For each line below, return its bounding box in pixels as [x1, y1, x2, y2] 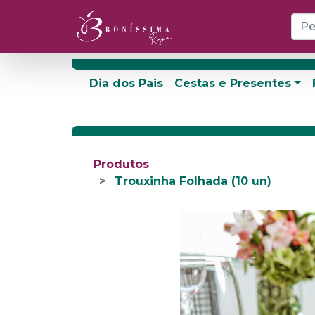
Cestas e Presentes [174, 77, 291, 90]
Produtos [94, 157, 149, 171]
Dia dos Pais [89, 77, 163, 90]
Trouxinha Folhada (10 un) [115, 174, 271, 188]
